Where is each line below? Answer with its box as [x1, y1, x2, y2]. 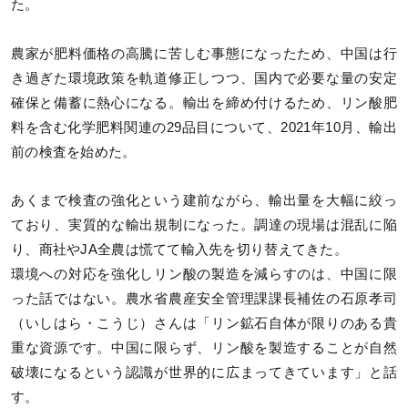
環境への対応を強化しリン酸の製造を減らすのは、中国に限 [11, 266, 397, 281]
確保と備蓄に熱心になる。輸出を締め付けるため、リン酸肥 [11, 95, 397, 110]
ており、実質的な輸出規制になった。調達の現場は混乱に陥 [11, 217, 397, 232]
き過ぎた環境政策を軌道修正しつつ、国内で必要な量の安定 [11, 70, 397, 86]
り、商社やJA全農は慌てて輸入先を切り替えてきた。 [11, 241, 348, 257]
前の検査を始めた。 [11, 144, 137, 159]
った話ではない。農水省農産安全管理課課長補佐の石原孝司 [11, 291, 397, 306]
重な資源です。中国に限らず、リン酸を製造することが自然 [11, 340, 397, 355]
